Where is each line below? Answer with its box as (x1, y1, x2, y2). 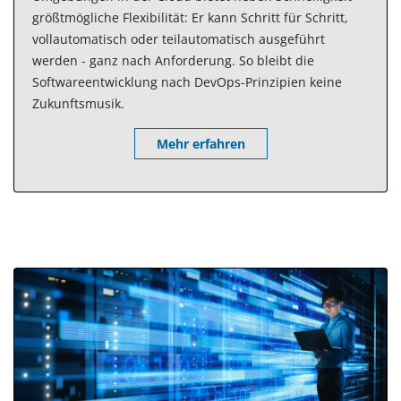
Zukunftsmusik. (32, 95, 124, 113)
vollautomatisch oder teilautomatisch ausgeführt (32, 30, 325, 48)
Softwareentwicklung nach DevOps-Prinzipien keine (32, 73, 342, 91)
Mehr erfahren (156, 135, 245, 153)
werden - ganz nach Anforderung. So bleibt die (32, 52, 314, 70)
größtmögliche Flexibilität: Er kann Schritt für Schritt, (32, 9, 348, 27)
